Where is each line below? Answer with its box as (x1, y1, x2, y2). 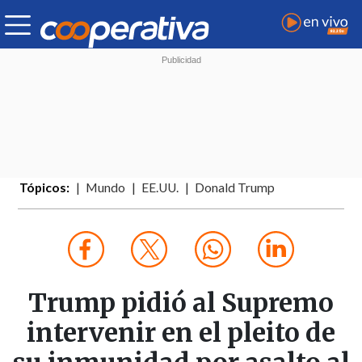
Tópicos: (19, 180, 70, 196)
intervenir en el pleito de (27, 317, 335, 350)
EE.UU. (141, 180, 179, 196)
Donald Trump (195, 180, 276, 196)
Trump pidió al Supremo (28, 287, 334, 320)
